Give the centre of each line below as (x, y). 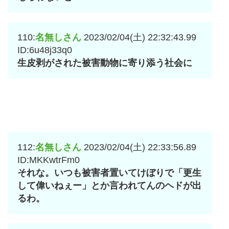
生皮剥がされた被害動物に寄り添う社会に (105, 63)
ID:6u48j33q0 (45, 50)
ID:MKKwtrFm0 (49, 160)
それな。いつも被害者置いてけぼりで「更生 (109, 173)
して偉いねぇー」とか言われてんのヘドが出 (109, 186)
